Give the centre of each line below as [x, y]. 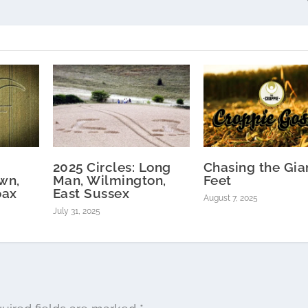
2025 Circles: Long [112, 167]
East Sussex [91, 193]
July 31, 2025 [76, 211]
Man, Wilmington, [109, 180]
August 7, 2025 [230, 198]
